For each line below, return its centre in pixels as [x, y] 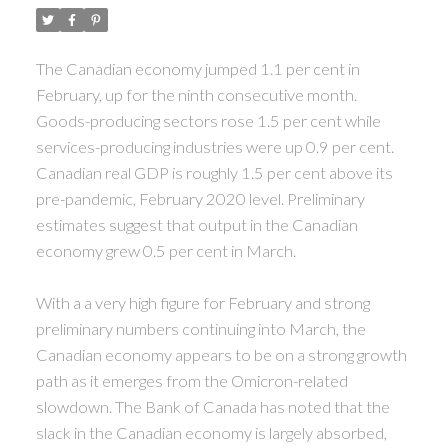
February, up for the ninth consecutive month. [196, 94]
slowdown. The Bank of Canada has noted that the [212, 406]
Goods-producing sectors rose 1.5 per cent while [208, 120]
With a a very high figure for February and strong [202, 302]
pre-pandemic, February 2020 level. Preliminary [200, 198]
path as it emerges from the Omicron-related [191, 380]
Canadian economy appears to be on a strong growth [221, 354]
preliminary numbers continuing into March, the [200, 328]
